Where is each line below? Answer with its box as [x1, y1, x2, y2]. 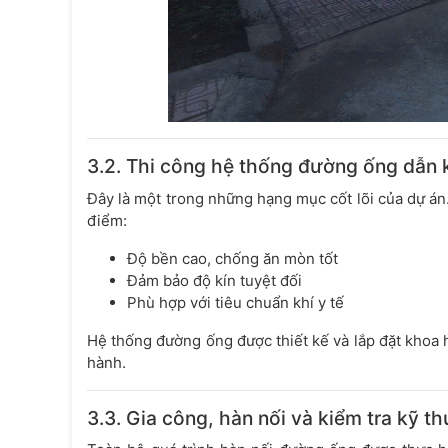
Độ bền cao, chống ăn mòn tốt [127, 248, 338, 268]
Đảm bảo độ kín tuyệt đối [127, 270, 302, 290]
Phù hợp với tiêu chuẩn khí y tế [127, 292, 344, 312]
